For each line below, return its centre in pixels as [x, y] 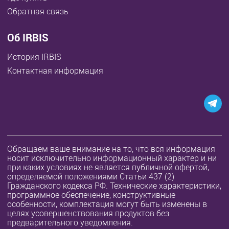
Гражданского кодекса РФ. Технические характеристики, [114, 185]
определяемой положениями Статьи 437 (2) [91, 176]
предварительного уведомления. [70, 222]
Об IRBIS [28, 37]
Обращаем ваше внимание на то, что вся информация [111, 148]
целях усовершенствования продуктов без [88, 213]
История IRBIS [35, 56]
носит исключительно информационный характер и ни [112, 158]
